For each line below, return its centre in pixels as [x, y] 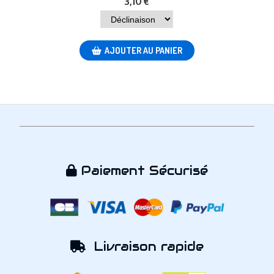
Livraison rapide [145, 246]
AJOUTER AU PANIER [143, 51]
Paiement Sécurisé [143, 171]
